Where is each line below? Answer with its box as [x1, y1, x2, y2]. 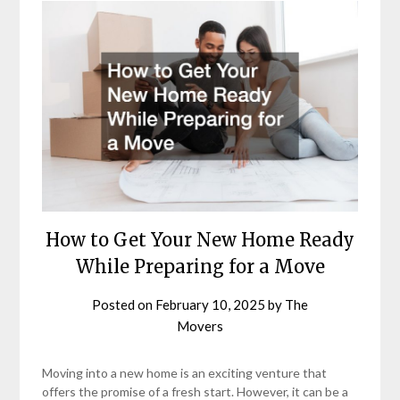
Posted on [92, 296, 155, 312]
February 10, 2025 [155, 296, 265, 312]
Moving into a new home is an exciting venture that [42, 364, 328, 380]
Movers [177, 317, 223, 334]
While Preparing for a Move [75, 254, 325, 278]
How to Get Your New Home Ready [46, 228, 354, 251]
